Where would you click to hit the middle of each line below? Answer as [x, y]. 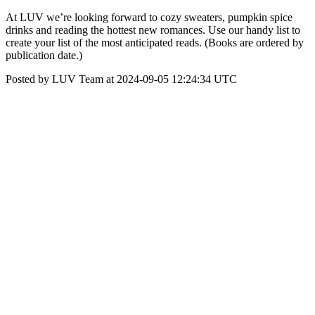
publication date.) [44, 55]
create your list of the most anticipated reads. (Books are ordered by [155, 43]
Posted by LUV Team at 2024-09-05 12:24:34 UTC [121, 79]
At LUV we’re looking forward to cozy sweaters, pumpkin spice [149, 17]
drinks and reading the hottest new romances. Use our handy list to [153, 30]
